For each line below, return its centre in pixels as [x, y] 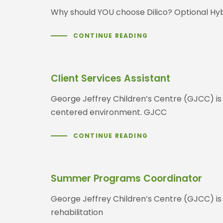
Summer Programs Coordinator [126, 178]
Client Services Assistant [111, 78]
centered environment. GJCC [109, 112]
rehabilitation [77, 212]
